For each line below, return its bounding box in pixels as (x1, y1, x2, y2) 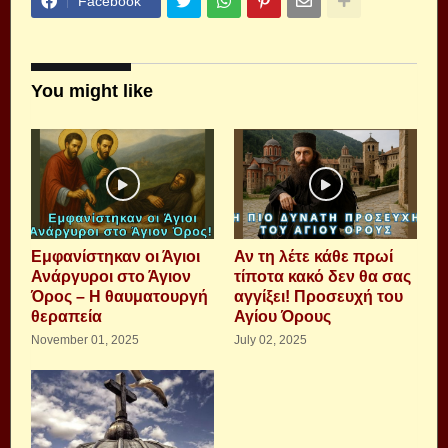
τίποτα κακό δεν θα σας (234, 268, 411, 285)
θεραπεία (31, 308, 102, 325)
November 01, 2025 (31, 333, 139, 347)
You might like (31, 81, 153, 101)
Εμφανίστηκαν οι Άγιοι (31, 248, 200, 265)
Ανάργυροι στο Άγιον (31, 268, 191, 285)
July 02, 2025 (234, 333, 307, 347)
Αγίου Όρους (234, 308, 331, 325)
